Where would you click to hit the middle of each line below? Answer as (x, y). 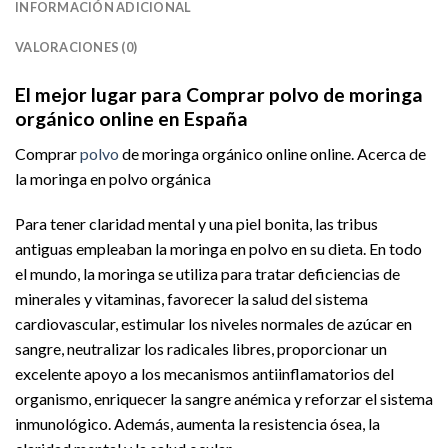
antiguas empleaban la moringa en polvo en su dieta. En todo (218, 249)
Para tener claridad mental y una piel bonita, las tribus (196, 224)
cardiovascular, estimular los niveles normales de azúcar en (213, 324)
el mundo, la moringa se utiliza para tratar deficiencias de (207, 274)
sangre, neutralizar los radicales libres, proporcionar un (201, 349)
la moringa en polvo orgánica (113, 178)
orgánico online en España (131, 119)
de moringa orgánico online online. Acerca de (272, 153)
